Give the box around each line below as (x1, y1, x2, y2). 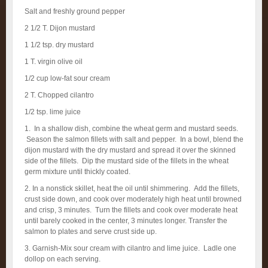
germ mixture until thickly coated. (25, 167, 130, 176)
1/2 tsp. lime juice (25, 108, 81, 116)
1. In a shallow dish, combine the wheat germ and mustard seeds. (25, 124, 238, 133)
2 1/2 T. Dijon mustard (25, 24, 95, 32)
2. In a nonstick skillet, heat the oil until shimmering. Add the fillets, (25, 184, 239, 193)
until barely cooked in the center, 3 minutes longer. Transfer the (25, 217, 227, 225)
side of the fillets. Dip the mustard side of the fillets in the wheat (25, 157, 229, 165)
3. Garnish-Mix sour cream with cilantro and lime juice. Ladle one (25, 244, 236, 252)
